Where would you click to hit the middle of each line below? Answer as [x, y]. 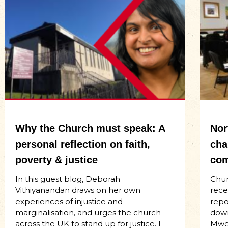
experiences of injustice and [69, 202]
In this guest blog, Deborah [68, 179]
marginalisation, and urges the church [88, 213]
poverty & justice [56, 160]
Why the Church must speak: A [90, 129]
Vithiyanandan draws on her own [78, 190]
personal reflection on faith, [83, 144]
